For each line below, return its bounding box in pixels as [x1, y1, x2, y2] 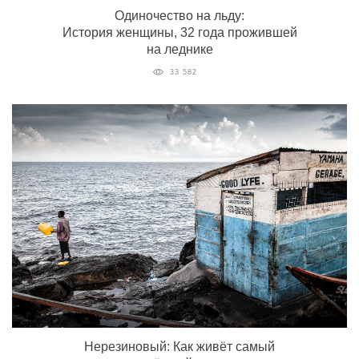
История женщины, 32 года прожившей [62, 26, 297, 40]
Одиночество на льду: [115, 9, 244, 23]
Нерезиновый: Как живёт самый [84, 339, 275, 353]
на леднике [146, 42, 213, 57]
